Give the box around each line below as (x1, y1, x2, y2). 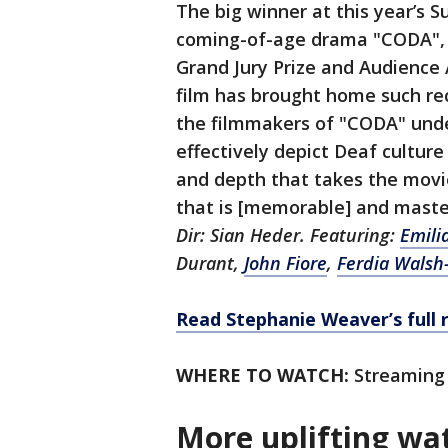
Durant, (176, 251, 244, 276)
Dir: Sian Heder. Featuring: (176, 223, 400, 248)
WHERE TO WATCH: (176, 363, 354, 388)
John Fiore (244, 251, 327, 276)
